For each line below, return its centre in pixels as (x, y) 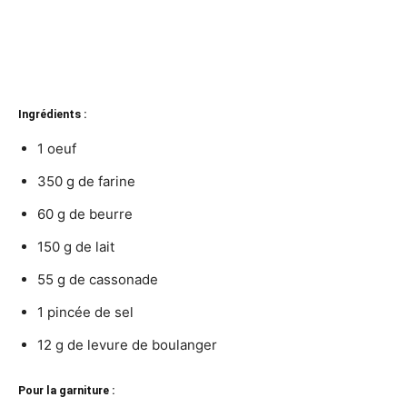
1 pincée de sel (85, 313)
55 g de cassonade (98, 280)
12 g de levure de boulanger (127, 345)
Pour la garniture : (67, 391)
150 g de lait (76, 247)
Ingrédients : (53, 114)
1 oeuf (57, 149)
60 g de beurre (85, 214)
